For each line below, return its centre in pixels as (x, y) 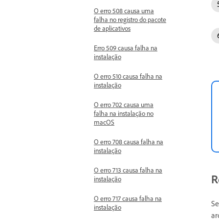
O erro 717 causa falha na (128, 198)
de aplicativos (112, 28)
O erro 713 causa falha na (128, 170)
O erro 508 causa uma (124, 11)
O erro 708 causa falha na (129, 142)
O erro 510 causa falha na (128, 76)
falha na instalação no (124, 113)
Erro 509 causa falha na (126, 48)
